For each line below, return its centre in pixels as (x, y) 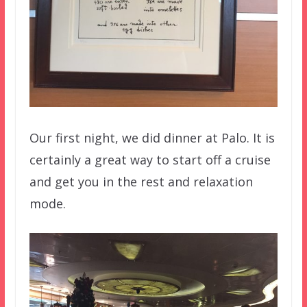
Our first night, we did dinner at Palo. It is (152, 138)
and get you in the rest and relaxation (141, 182)
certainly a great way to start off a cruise (150, 160)
